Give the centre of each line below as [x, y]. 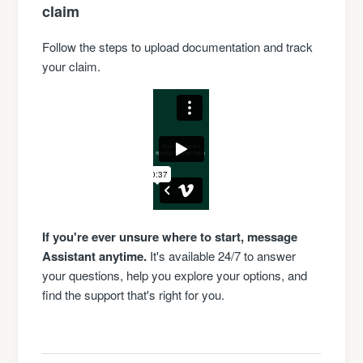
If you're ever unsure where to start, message [170, 236]
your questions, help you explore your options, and [175, 275]
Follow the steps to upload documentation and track [178, 46]
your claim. [72, 66]
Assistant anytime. [95, 256]
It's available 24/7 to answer [222, 255]
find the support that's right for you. [134, 294]
